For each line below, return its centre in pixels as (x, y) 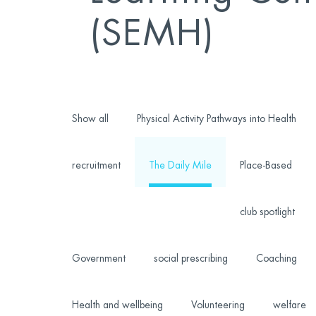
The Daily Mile (180, 165)
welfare (289, 305)
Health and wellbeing (117, 305)
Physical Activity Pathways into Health (216, 119)
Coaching (276, 258)
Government (98, 258)
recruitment (96, 165)
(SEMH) (152, 34)
